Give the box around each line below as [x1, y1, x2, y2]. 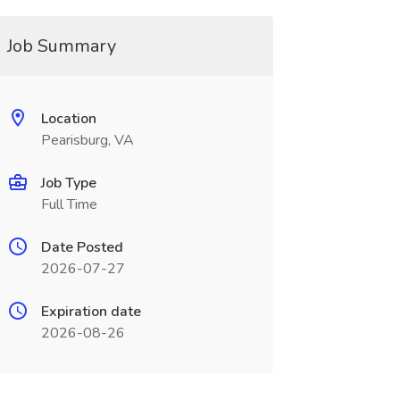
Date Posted [40, 237, 123, 257]
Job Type [40, 173, 96, 193]
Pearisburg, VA [40, 130, 134, 150]
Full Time [40, 195, 97, 214]
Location [40, 109, 96, 129]
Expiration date [40, 302, 141, 321]
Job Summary [6, 34, 116, 58]
